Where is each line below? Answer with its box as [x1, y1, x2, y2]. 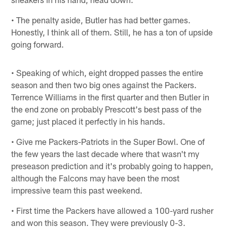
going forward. [11, 39, 64, 49]
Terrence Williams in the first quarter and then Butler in [11, 91, 210, 102]
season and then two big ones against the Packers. [11, 79, 197, 90]
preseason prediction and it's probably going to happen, [11, 160, 214, 171]
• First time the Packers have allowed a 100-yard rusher [11, 205, 214, 215]
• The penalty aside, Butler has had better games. [11, 14, 191, 25]
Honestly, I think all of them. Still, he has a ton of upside [11, 26, 213, 37]
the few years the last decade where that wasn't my [11, 148, 200, 159]
